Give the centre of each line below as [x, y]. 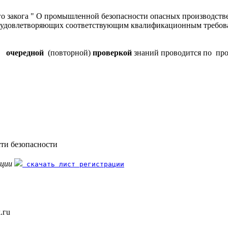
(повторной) [69, 52]
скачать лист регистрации [73, 164]
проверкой [112, 52]
